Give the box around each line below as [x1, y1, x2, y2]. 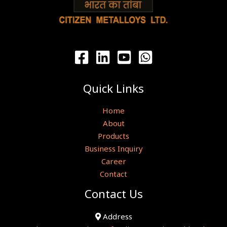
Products [98, 131, 129, 141]
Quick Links [83, 80, 144, 96]
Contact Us [84, 186, 143, 202]
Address [100, 211, 132, 221]
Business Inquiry [84, 143, 143, 154]
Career [101, 156, 126, 167]
